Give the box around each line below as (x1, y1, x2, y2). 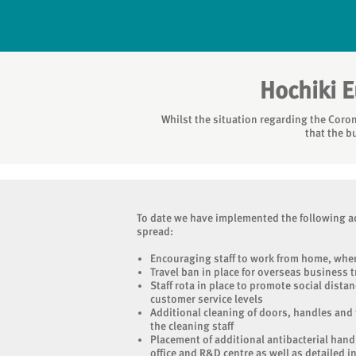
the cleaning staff (150, 319, 234, 332)
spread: (137, 225, 173, 238)
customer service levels (150, 292, 263, 305)
